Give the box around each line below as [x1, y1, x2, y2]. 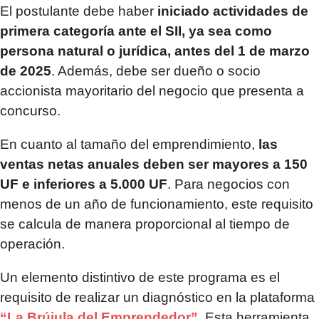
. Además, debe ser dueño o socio [51, 63, 261, 78]
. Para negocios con [167, 176, 290, 192]
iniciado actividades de [157, 3, 308, 19]
